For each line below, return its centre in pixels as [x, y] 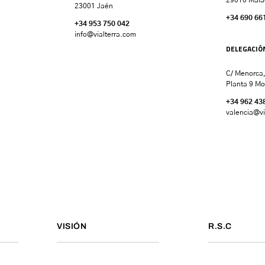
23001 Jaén [94, 6]
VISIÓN [72, 226]
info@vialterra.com [105, 34]
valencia [240, 112]
